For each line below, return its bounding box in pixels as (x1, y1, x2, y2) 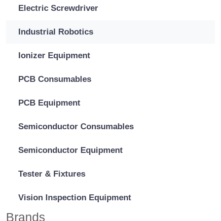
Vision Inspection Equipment (18, 192, 131, 202)
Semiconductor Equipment (18, 145, 123, 155)
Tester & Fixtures (18, 169, 85, 179)
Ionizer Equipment (18, 50, 90, 60)
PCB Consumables (18, 74, 91, 84)
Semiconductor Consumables (18, 121, 134, 131)
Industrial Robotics (18, 27, 93, 37)
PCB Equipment (18, 98, 80, 108)
